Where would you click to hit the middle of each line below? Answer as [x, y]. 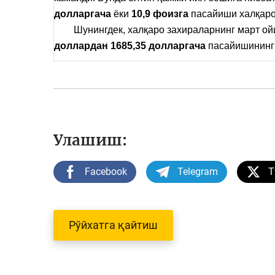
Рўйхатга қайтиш [113, 225]
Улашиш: [90, 141]
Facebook [106, 172]
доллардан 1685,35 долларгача [130, 46]
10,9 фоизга [160, 14]
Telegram [198, 172]
